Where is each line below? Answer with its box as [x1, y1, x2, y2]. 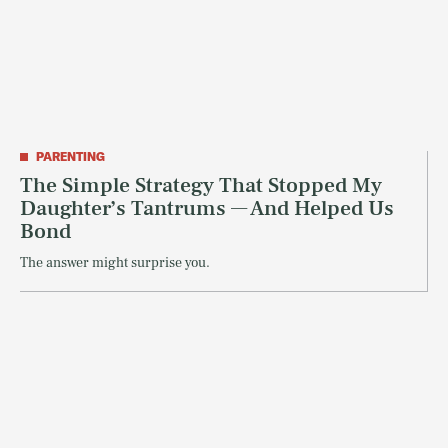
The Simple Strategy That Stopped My [20, 171, 382, 200]
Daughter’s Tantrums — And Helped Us [20, 194, 394, 223]
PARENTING [36, 149, 105, 165]
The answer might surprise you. [20, 254, 210, 273]
